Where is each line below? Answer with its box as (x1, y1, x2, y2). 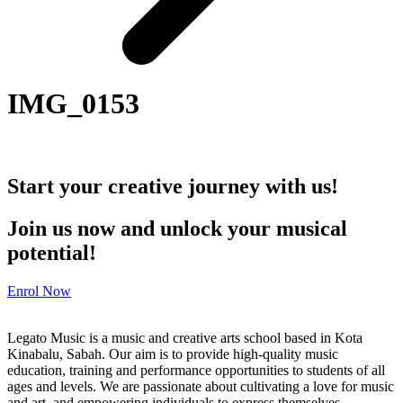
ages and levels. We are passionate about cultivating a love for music (7, 378, 394, 394)
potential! (7, 240, 96, 264)
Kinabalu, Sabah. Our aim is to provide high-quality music (7, 345, 338, 362)
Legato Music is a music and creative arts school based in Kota (7, 329, 363, 345)
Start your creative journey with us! (7, 174, 338, 198)
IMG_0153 (7, 87, 139, 121)
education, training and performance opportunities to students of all (7, 362, 385, 378)
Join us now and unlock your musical (7, 216, 347, 240)
